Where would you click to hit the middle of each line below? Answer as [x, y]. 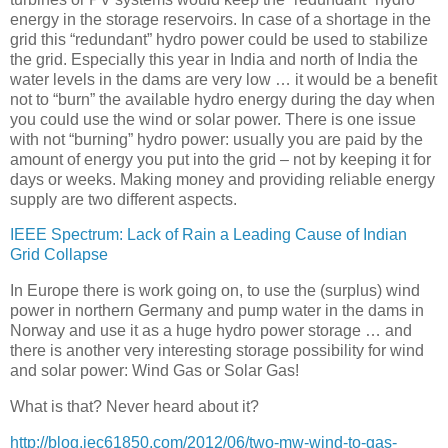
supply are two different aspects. [123, 199]
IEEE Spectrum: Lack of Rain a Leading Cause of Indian [208, 235]
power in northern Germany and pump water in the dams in [217, 311]
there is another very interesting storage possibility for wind [217, 351]
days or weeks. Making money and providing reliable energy [222, 179]
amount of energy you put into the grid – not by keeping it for [220, 159]
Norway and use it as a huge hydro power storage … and [211, 331]
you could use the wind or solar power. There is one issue [213, 119]
